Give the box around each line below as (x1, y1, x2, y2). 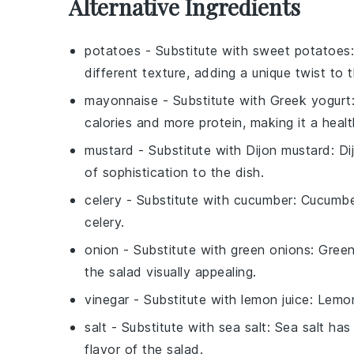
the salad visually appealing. (85, 263, 257, 280)
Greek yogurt (269, 92, 352, 108)
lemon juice (241, 291, 310, 307)
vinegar (85, 291, 130, 307)
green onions (231, 241, 311, 258)
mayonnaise (85, 92, 158, 108)
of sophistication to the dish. (85, 164, 264, 180)
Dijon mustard (246, 141, 331, 158)
